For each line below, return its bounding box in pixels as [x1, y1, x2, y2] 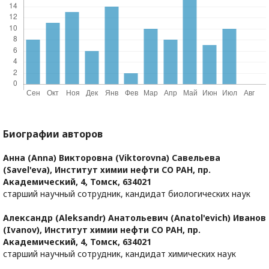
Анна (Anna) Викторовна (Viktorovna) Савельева [3, 152, 220, 164]
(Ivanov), [3, 224, 44, 236]
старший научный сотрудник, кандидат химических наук [3, 248, 236, 260]
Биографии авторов [3, 127, 103, 141]
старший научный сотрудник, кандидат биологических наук [3, 188, 250, 200]
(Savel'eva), [3, 164, 55, 176]
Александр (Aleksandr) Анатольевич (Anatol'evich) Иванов [3, 212, 266, 224]
